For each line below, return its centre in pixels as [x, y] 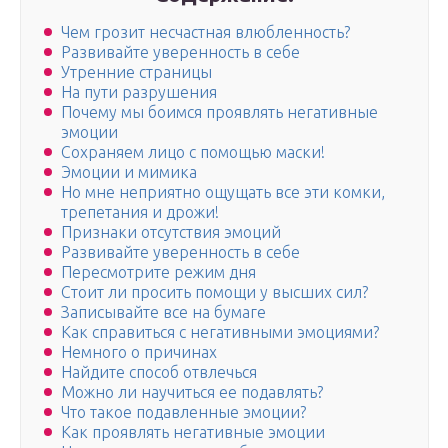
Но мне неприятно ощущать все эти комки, [223, 192]
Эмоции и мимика [129, 172]
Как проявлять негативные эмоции [193, 432]
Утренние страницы [136, 72]
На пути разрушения [139, 92]
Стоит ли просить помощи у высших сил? [214, 292]
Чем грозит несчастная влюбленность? [205, 32]
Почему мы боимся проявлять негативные [219, 112]
